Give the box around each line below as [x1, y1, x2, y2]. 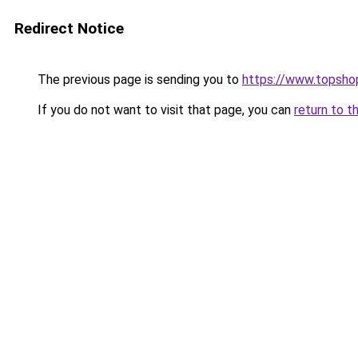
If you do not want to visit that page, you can [34, 102, 294, 117]
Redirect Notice [14, 19, 124, 38]
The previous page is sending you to [34, 72, 242, 87]
